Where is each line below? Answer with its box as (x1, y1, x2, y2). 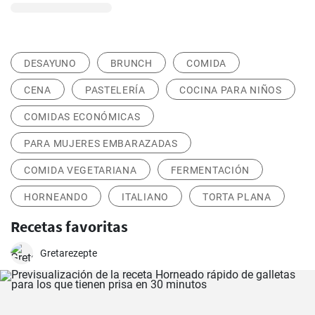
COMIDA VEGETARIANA (24, 165, 137, 176)
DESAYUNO (24, 58, 77, 69)
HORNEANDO (24, 191, 89, 202)
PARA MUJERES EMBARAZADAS (24, 138, 178, 149)
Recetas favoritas (11, 217, 128, 236)
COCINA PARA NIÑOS (179, 84, 282, 96)
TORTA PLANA (202, 191, 271, 202)
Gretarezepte (40, 247, 97, 259)
